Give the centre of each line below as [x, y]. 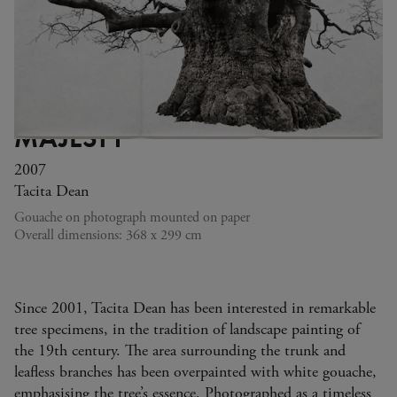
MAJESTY [70, 136]
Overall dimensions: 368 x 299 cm [108, 235]
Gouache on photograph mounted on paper [132, 218]
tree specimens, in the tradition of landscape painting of [187, 329]
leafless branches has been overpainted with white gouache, [195, 372]
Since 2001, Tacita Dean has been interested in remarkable [195, 308]
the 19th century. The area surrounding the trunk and [180, 350]
